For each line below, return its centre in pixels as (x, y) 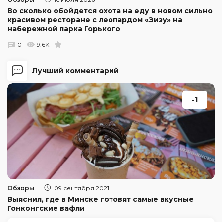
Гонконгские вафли (46, 208)
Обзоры (21, 188)
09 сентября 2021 (82, 188)
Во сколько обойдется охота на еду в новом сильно (110, 11)
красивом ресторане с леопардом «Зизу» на (95, 20)
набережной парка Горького (64, 28)
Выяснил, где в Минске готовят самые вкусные (101, 199)
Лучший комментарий (76, 71)
